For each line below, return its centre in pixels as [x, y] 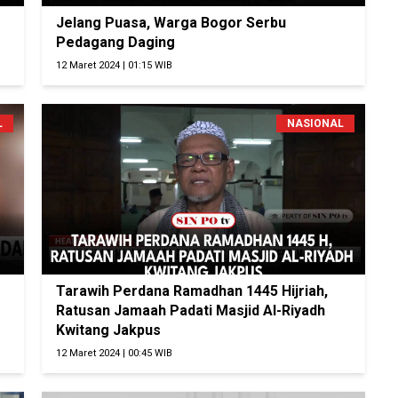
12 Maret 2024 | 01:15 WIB [115, 66]
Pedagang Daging [116, 43]
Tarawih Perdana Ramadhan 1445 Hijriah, [192, 291]
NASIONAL [315, 124]
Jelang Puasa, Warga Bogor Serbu [171, 23]
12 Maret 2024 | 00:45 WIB [115, 354]
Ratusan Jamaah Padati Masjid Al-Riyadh [191, 311]
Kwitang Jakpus [109, 330]
